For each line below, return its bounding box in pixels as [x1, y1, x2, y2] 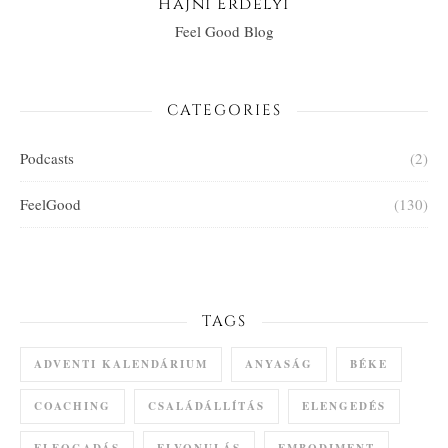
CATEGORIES [166, 100, 282, 121]
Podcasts [20, 148, 74, 168]
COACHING [34, 398, 111, 414]
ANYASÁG [245, 356, 313, 372]
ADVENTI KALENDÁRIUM [34, 356, 208, 372]
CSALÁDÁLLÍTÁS [148, 398, 265, 414]
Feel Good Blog [174, 21, 274, 41]
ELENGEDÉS [302, 398, 386, 414]
